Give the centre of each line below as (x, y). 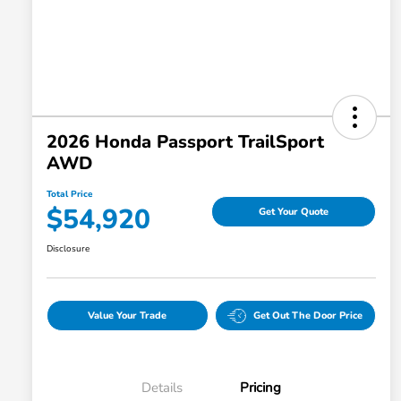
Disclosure (68, 249)
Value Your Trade (128, 316)
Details (162, 388)
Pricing (260, 388)
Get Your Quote (294, 211)
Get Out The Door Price (308, 316)
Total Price (69, 195)
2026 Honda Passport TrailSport (185, 142)
